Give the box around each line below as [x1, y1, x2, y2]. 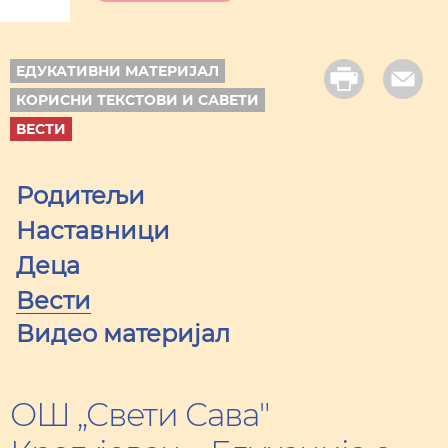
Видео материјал [16, 319, 230, 348]
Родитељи [16, 181, 145, 210]
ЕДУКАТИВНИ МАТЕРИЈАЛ [16, 62, 219, 80]
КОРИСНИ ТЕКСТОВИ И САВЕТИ [16, 91, 259, 109]
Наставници [16, 216, 170, 245]
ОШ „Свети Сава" [10, 395, 269, 434]
